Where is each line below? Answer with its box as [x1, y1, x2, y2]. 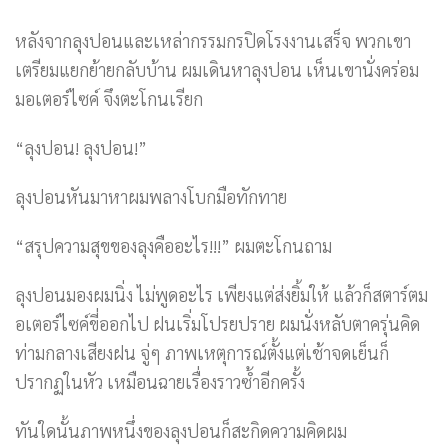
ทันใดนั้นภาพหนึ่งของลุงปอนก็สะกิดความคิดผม [15, 419, 347, 442]
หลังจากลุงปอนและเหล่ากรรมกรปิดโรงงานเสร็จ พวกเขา [15, 29, 411, 52]
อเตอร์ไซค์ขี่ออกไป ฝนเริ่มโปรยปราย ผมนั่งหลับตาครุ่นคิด [15, 312, 420, 335]
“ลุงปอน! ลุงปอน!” [15, 136, 147, 159]
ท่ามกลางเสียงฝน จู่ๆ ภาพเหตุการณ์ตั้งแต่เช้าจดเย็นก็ [15, 341, 389, 364]
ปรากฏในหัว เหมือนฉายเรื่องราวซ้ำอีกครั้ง [15, 370, 305, 393]
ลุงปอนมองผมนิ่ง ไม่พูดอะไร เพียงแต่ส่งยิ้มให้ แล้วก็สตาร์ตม [15, 283, 428, 306]
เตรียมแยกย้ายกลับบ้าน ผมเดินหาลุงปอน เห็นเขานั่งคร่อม [15, 58, 419, 81]
